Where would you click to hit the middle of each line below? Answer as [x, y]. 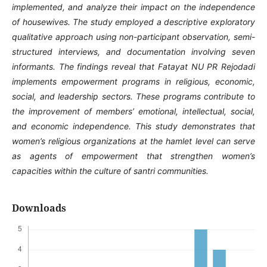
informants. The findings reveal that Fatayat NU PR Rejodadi [133, 66]
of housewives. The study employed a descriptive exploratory [133, 21]
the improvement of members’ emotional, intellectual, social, [133, 111]
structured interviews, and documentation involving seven [133, 51]
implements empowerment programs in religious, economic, [133, 81]
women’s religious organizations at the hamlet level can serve [133, 141]
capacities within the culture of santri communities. [110, 170]
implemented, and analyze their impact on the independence [133, 7]
